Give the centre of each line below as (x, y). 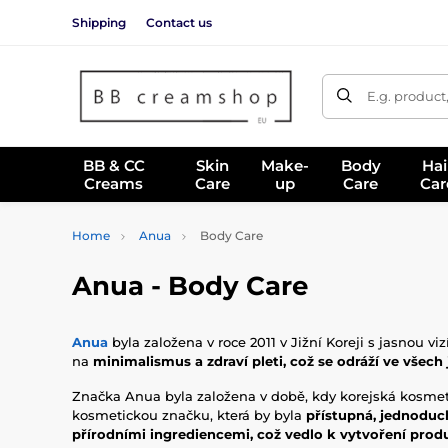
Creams (114, 183)
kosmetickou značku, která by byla (189, 415)
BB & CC (113, 165)
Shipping (99, 22)
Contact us (179, 22)
